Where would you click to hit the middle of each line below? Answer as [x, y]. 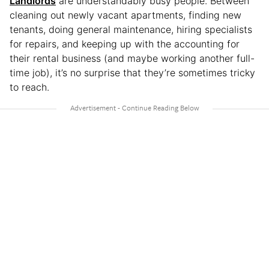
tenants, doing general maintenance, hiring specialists [131, 29]
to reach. [29, 87]
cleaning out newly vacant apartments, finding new [125, 15]
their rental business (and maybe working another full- [132, 58]
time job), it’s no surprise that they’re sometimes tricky [132, 72]
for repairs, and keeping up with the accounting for [125, 44]
